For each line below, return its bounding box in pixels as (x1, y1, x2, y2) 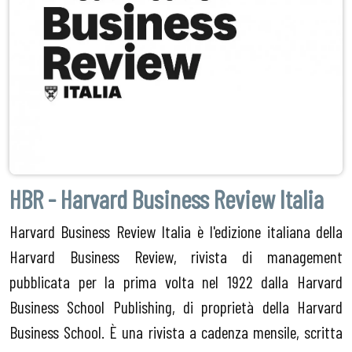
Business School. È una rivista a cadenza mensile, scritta (9, 321, 343, 343)
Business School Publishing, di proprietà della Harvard (9, 296, 343, 317)
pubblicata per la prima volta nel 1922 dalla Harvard (9, 271, 343, 292)
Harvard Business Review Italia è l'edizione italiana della (9, 221, 343, 242)
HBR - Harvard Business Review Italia (9, 184, 324, 214)
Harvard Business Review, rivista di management (9, 246, 343, 267)
